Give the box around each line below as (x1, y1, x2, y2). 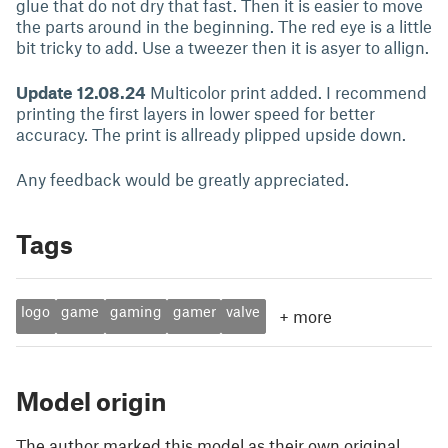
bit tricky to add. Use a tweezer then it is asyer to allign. (16, 37, 429, 57)
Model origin (16, 386, 166, 416)
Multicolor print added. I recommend (146, 82, 427, 102)
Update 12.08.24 (16, 82, 146, 102)
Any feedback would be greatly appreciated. (16, 169, 349, 189)
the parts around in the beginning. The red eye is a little (16, 16, 432, 36)
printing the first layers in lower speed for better (16, 103, 375, 123)
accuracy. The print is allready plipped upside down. (16, 124, 406, 144)
